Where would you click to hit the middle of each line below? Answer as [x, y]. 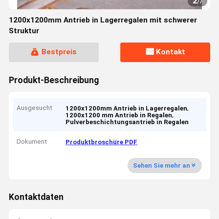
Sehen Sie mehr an [161, 165]
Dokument [32, 141]
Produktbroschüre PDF [102, 142]
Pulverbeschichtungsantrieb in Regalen [127, 122]
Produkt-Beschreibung [54, 80]
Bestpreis [59, 52]
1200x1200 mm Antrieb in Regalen [119, 115]
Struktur [24, 31]
